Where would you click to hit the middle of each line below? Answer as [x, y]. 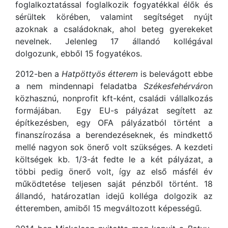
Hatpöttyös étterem [100, 74]
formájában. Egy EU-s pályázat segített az [114, 110]
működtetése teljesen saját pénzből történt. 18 [114, 183]
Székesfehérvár [173, 86]
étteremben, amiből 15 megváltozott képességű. [108, 208]
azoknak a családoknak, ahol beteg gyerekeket [114, 29]
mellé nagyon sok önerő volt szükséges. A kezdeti [114, 147]
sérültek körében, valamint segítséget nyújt [114, 17]
